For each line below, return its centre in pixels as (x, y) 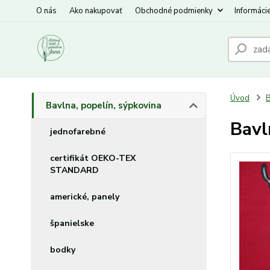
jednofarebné (78, 132)
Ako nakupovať (96, 11)
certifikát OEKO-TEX (93, 158)
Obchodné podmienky (174, 11)
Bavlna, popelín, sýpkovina (104, 105)
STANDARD (74, 170)
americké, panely (85, 197)
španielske (72, 223)
